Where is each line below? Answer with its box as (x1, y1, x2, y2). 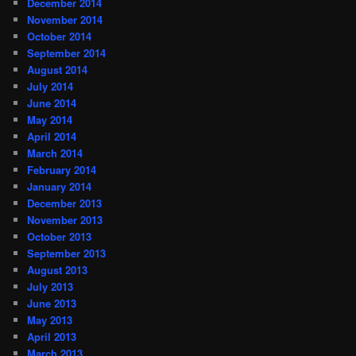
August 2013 (27, 261, 88, 277)
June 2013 (27, 295, 77, 311)
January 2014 (27, 178, 92, 194)
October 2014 (27, 28, 92, 44)
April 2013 (27, 328, 77, 344)
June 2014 (27, 95, 77, 110)
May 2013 (27, 311, 73, 327)
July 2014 (27, 78, 74, 94)
